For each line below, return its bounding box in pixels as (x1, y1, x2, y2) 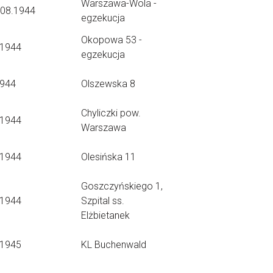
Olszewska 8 (81, 78, 135, 90)
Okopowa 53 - (81, 34, 142, 46)
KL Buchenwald (81, 239, 146, 250)
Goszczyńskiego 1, (81, 180, 163, 192)
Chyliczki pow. (81, 107, 141, 119)
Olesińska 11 (81, 151, 136, 163)
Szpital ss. (81, 195, 124, 207)
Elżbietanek (81, 210, 130, 221)
